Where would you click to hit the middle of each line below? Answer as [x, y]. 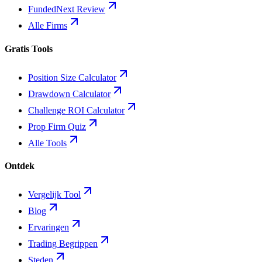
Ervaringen [49, 227]
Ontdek [20, 166]
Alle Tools [47, 143]
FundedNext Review [67, 9]
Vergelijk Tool [54, 195]
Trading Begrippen [63, 244]
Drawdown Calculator [69, 94]
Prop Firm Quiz [57, 126]
